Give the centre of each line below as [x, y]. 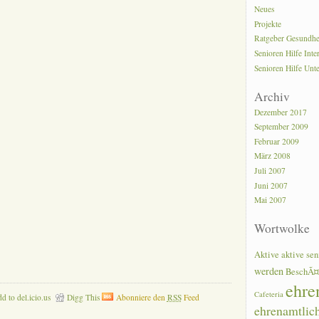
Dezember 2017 [281, 112]
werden [269, 271]
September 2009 [282, 127]
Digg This [83, 297]
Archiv [272, 96]
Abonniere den [141, 297]
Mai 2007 [271, 200]
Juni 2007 [271, 185]
